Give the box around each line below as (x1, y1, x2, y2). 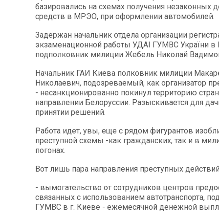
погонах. (35, 145, 66, 155)
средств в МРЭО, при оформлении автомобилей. (35, 11, 215, 21)
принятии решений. (35, 107, 106, 117)
